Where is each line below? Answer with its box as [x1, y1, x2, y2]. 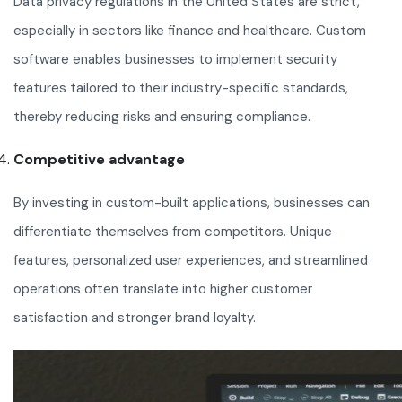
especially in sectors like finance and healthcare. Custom [13, 22, 366, 40]
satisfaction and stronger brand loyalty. [13, 309, 256, 328]
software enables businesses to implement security [13, 50, 337, 69]
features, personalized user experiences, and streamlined [13, 251, 368, 270]
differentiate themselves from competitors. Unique [13, 223, 332, 241]
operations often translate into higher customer [13, 280, 312, 299]
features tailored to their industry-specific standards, [13, 79, 348, 98]
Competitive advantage [13, 150, 185, 170]
